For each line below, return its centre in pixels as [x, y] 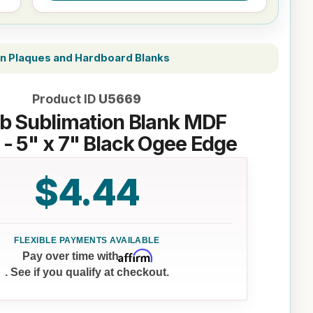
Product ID [64, 99]
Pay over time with [70, 256]
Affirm [135, 256]
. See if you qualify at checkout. [87, 272]
